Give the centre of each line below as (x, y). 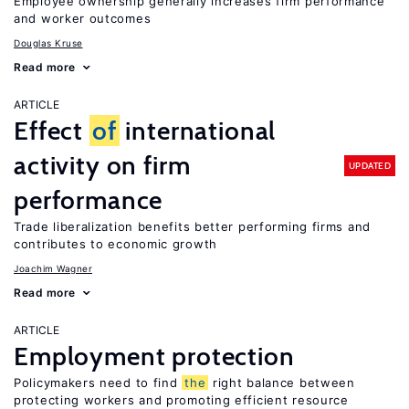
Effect (52, 131)
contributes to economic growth (115, 244)
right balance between (282, 383)
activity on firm (102, 165)
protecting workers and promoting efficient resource (181, 400)
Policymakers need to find (98, 383)
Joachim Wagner (53, 268)
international (198, 131)
